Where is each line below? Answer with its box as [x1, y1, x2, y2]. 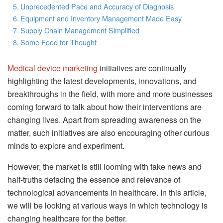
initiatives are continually [98, 62, 187, 74]
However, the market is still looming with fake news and [7, 160, 202, 172]
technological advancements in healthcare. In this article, [7, 186, 207, 198]
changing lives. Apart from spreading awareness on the [7, 113, 201, 125]
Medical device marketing [7, 62, 98, 74]
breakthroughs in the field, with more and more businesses [7, 88, 213, 100]
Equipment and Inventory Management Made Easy [20, 12, 182, 23]
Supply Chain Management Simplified [20, 24, 139, 35]
